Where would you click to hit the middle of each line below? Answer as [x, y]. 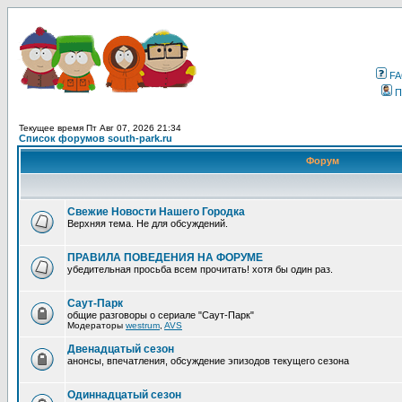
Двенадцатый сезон [121, 349]
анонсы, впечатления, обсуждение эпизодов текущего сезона [208, 361]
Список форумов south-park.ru [96, 138]
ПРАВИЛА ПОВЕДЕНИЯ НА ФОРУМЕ [165, 258]
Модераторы [96, 325]
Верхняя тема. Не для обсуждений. [148, 223]
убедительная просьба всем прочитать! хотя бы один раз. [200, 269]
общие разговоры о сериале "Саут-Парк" [161, 315]
